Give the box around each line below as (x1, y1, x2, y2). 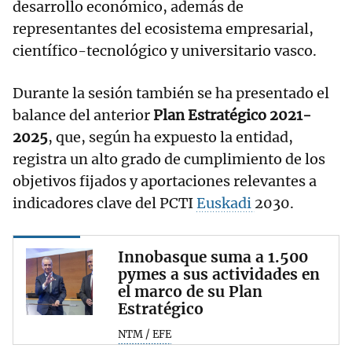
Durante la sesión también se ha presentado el (13, 83, 329, 102)
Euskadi (196, 193, 255, 212)
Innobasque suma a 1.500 (118, 247, 308, 266)
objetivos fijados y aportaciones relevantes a (13, 171, 317, 190)
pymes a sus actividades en (118, 264, 320, 284)
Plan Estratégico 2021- (153, 105, 311, 124)
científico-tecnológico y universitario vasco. (13, 41, 317, 60)
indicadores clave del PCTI (13, 193, 196, 212)
